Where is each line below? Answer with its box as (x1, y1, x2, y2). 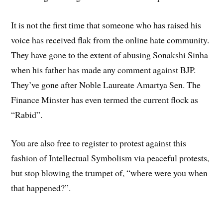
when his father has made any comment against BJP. (11, 63, 196, 76)
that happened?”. (11, 181, 71, 194)
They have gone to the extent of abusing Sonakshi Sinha (11, 48, 209, 61)
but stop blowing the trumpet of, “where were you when (11, 166, 208, 179)
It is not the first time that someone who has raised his (11, 18, 202, 31)
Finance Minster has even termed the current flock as (11, 93, 199, 106)
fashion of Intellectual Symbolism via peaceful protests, (11, 151, 210, 164)
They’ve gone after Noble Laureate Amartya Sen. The (11, 78, 201, 91)
